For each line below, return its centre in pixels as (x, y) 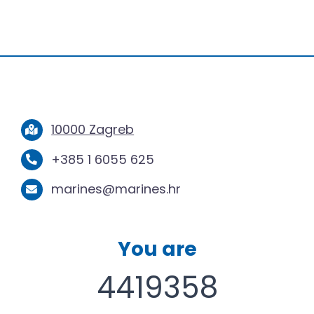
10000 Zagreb (93, 130)
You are (157, 249)
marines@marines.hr (116, 189)
